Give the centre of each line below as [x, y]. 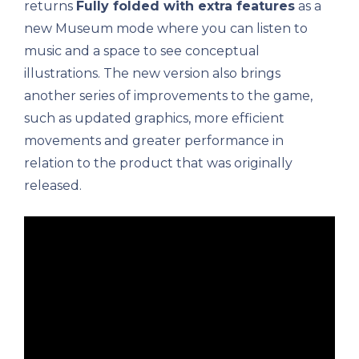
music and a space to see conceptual [142, 50]
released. [53, 185]
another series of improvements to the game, [168, 95]
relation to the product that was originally [158, 163]
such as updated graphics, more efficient [154, 118]
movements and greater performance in [154, 140]
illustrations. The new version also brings [152, 73]
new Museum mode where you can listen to [166, 28]
